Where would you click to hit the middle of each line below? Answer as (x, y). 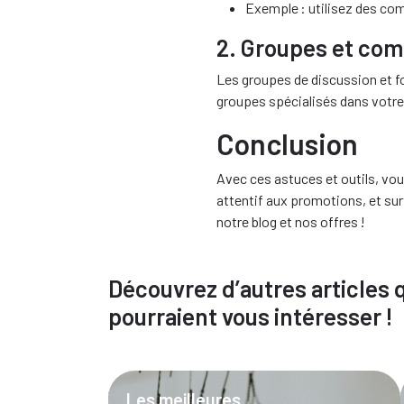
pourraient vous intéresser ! (251, 316)
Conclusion (287, 143)
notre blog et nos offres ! (291, 221)
